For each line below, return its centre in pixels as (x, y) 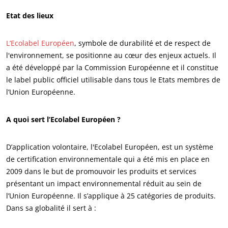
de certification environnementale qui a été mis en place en (108, 159)
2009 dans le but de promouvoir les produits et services (101, 171)
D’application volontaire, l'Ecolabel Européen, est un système (110, 147)
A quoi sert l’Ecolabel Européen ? (63, 119)
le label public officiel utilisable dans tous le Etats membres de (113, 80)
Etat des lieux (30, 16)
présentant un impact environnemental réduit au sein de (104, 183)
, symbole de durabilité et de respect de (142, 43)
